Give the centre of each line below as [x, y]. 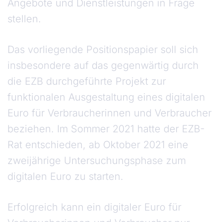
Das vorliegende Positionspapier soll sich [103, 50]
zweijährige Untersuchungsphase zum [97, 161]
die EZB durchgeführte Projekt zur [87, 82]
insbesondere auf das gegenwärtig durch [103, 66]
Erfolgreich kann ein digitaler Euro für [94, 207]
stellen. [24, 19]
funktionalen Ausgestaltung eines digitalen [106, 97]
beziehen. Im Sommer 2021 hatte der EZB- [106, 129]
